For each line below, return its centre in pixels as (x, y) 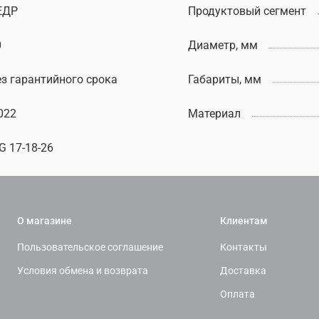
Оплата (237, 295)
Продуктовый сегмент (247, 11)
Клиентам (244, 221)
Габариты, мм (225, 79)
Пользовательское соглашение (90, 248)
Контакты (244, 248)
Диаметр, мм (223, 45)
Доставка (243, 271)
